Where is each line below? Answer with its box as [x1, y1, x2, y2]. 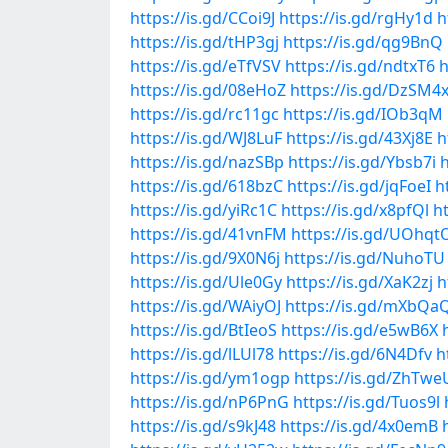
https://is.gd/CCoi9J [130, 7, 275, 29]
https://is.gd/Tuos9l [293, 391, 440, 413]
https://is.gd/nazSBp [130, 151, 284, 173]
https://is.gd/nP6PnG [130, 391, 289, 413]
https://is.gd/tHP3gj [130, 31, 279, 53]
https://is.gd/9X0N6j [130, 247, 280, 269]
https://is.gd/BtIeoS [130, 319, 277, 341]
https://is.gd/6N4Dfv [278, 343, 432, 365]
